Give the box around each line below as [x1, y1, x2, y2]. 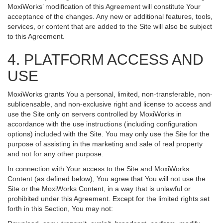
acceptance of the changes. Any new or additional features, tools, [7, 12, 213, 20]
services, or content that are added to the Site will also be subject [7, 22, 212, 30]
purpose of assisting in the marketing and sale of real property [7, 140, 203, 148]
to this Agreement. [7, 32, 65, 40]
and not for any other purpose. [7, 150, 104, 158]
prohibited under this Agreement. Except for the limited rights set [7, 195, 210, 203]
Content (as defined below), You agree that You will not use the [7, 175, 206, 183]
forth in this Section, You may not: [7, 205, 113, 213]
